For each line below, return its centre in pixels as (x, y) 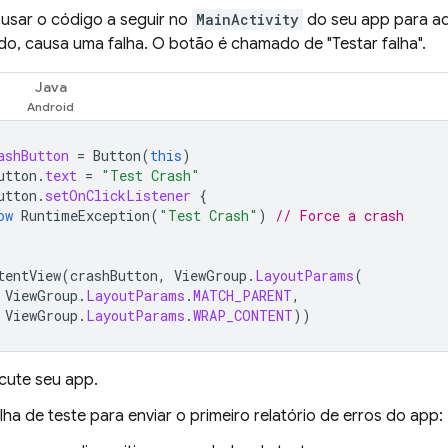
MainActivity (247, 19)
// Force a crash (339, 215)
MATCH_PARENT (242, 295)
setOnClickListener (118, 195)
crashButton (114, 275)
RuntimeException (85, 215)
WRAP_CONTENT (243, 315)
